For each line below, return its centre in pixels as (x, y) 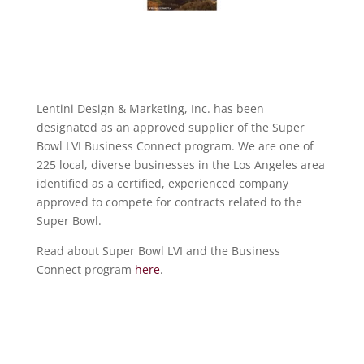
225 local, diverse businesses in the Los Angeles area (180, 164)
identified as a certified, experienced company (162, 183)
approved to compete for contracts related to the (169, 201)
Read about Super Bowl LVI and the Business (158, 250)
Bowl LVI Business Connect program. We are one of (175, 145)
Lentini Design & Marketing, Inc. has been (150, 108)
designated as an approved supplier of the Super (170, 127)
